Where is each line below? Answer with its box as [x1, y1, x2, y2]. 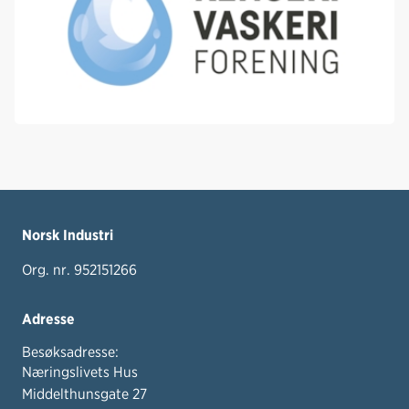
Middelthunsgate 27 [22, 384, 147, 403]
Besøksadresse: [22, 342, 119, 361]
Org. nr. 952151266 [22, 260, 137, 278]
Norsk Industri [22, 225, 113, 244]
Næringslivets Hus [22, 362, 138, 381]
